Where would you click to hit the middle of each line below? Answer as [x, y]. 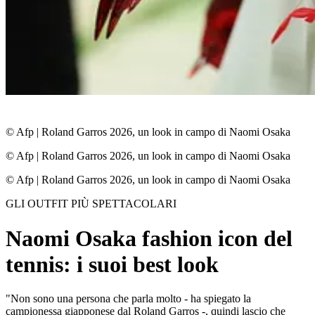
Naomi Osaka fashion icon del [149, 238]
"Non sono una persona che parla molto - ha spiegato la [128, 298]
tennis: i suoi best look [112, 264]
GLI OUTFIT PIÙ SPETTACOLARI [91, 204]
